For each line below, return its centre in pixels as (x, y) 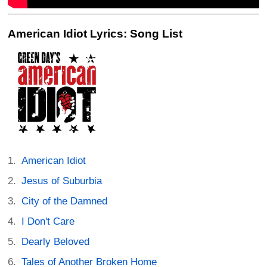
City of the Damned (65, 201)
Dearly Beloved (56, 241)
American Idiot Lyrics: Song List (95, 33)
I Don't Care (48, 221)
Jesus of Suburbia (62, 181)
